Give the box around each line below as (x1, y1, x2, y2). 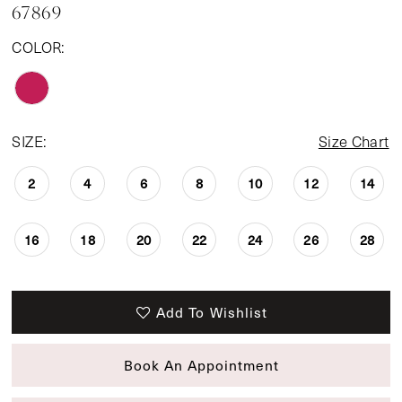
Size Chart (318, 131, 389, 153)
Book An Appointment (123, 354, 280, 376)
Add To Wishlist (156, 301, 267, 322)
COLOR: (12, 36, 66, 57)
